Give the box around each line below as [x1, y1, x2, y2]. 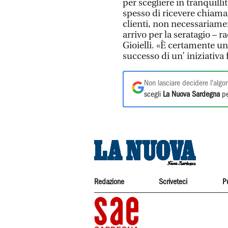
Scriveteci [159, 179, 188, 186]
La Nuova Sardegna [163, 91, 220, 99]
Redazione [94, 179, 124, 186]
